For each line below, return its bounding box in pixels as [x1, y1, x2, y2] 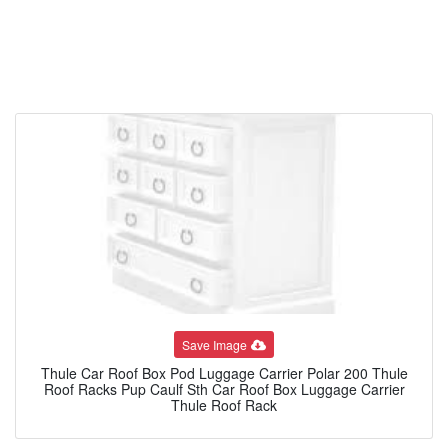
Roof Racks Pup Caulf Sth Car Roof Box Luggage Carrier [43, 379, 405, 400]
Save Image [182, 335, 248, 353]
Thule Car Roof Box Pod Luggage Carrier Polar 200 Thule [40, 363, 408, 384]
